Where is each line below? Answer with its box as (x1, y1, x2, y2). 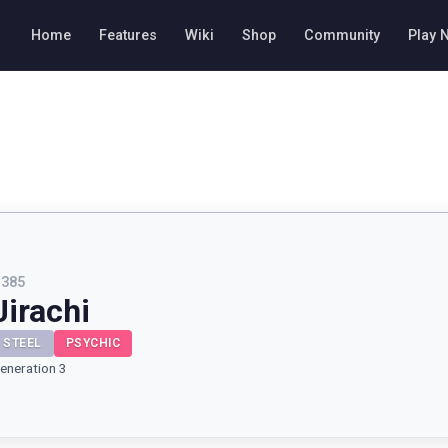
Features (99, 26, 157, 44)
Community (304, 26, 380, 44)
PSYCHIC (65, 336, 120, 350)
